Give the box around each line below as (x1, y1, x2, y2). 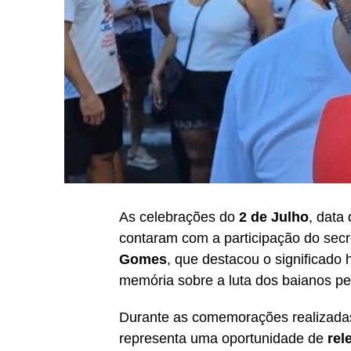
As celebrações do (119, 208, 239, 225)
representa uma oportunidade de (119, 330, 327, 346)
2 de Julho (239, 208, 309, 225)
